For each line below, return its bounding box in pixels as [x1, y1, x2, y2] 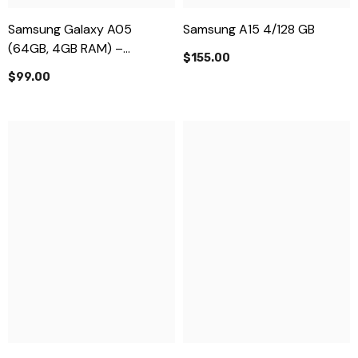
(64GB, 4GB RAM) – [8, 40, 123, 58]
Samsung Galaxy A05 [8, 21, 132, 38]
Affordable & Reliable [8, 59, 130, 77]
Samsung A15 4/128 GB [183, 21, 315, 38]
